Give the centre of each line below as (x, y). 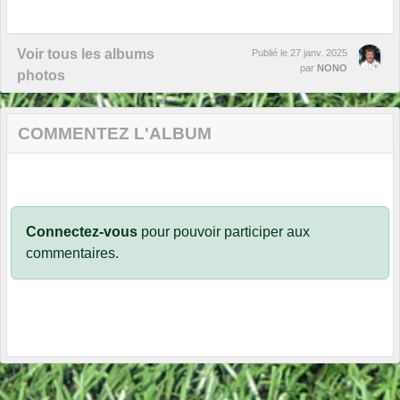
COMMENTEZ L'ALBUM (115, 133)
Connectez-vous (82, 231)
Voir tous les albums (86, 54)
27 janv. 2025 (319, 52)
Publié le (271, 52)
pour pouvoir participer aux (224, 231)
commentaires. (72, 253)
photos (41, 75)
